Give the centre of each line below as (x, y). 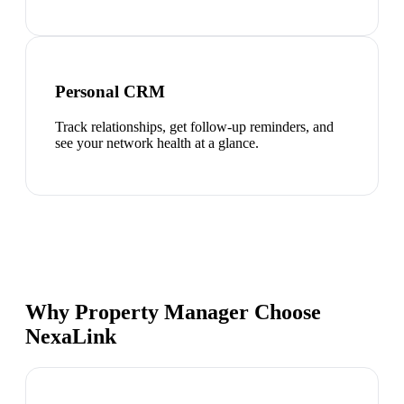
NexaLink (71, 337)
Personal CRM (110, 92)
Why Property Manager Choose (173, 312)
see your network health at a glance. (157, 143)
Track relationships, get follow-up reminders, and (194, 127)
